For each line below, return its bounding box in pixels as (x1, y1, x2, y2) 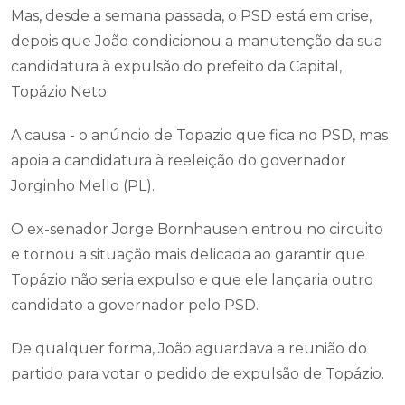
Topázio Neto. (11, 83, 109, 100)
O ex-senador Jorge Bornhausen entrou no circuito (11, 221, 383, 238)
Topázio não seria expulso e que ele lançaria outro (11, 271, 373, 288)
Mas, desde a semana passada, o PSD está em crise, (11, 7, 372, 24)
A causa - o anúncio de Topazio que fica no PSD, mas (11, 127, 388, 144)
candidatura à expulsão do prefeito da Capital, (11, 58, 342, 75)
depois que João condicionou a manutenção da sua (11, 33, 382, 50)
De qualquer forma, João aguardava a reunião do (11, 340, 367, 357)
